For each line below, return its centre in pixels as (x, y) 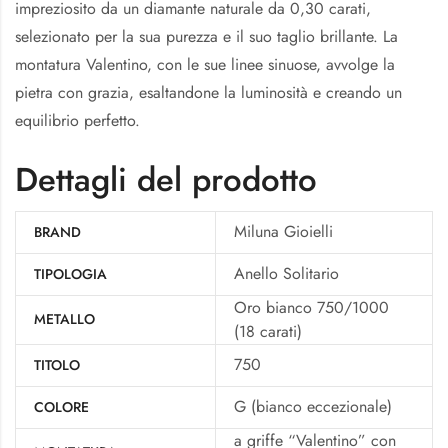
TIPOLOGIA (70, 274)
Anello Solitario (286, 274)
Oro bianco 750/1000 (311, 308)
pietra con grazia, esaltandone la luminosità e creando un (208, 92)
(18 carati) (268, 332)
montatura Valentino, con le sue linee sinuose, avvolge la (205, 64)
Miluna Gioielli (283, 232)
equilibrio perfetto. (77, 120)
